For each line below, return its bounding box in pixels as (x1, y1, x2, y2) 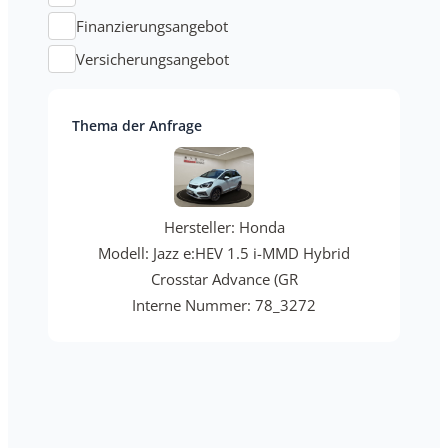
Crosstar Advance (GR (150, 269, 298, 289)
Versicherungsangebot (76, 49, 229, 69)
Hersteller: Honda (163, 217, 285, 237)
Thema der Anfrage (72, 116, 202, 135)
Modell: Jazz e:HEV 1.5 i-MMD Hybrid (98, 243, 350, 263)
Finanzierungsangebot (76, 16, 228, 36)
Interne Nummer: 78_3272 (132, 295, 316, 315)
